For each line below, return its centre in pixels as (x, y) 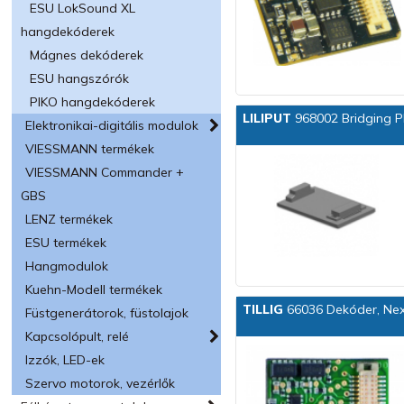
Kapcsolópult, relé (78, 336)
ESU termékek (66, 243)
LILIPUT (267, 119)
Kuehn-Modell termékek (94, 289)
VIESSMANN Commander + (105, 172)
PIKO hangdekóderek (93, 102)
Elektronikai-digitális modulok (112, 125)
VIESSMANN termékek (90, 149)
